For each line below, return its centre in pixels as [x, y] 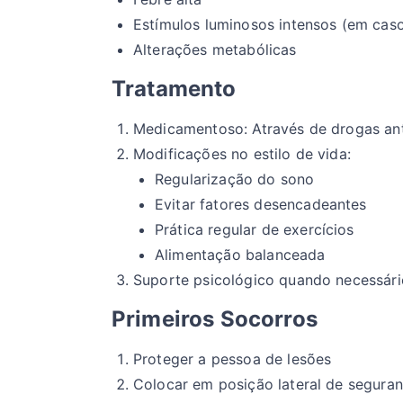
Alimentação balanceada [240, 255]
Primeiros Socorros [215, 319]
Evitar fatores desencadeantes [261, 205]
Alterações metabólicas [215, 50]
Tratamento [174, 89]
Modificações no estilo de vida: [242, 154]
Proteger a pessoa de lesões [233, 359]
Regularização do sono [235, 179]
